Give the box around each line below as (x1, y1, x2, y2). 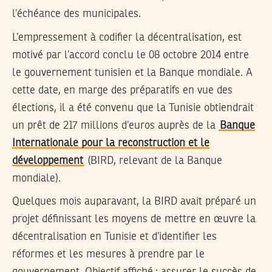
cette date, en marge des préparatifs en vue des (12, 84, 233, 96)
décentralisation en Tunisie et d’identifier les (12, 231, 217, 243)
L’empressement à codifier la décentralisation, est (12, 32, 242, 43)
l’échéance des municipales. (12, 8, 141, 20)
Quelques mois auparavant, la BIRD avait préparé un (12, 196, 256, 208)
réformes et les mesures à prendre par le (12, 249, 205, 260)
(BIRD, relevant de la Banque (84, 155, 222, 166)
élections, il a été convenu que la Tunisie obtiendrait (12, 102, 254, 114)
